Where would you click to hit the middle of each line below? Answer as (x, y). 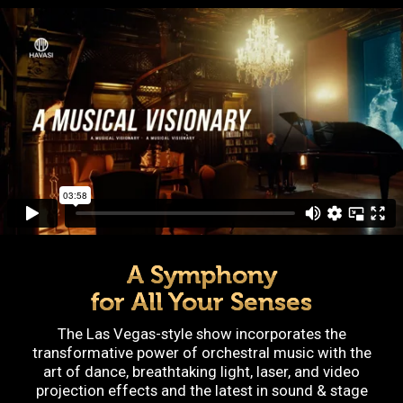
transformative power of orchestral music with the (201, 353)
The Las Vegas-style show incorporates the (201, 334)
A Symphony (201, 276)
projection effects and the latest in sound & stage (201, 391)
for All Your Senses (201, 303)
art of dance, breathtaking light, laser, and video (201, 372)
